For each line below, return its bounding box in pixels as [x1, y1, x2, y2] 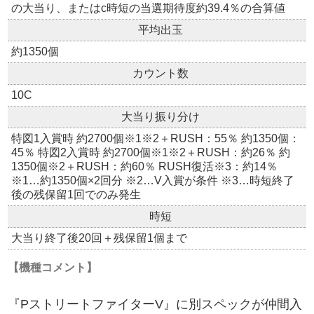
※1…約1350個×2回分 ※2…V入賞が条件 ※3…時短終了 [11, 175, 295, 187]
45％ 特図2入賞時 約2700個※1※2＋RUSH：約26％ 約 [11, 146, 291, 159]
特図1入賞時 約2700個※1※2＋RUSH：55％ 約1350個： [11, 132, 301, 145]
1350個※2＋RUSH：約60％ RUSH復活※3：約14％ [11, 161, 278, 173]
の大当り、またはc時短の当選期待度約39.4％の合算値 [11, 2, 286, 15]
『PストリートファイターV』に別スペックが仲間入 [8, 297, 303, 312]
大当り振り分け [121, 111, 200, 123]
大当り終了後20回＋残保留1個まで [11, 232, 188, 245]
